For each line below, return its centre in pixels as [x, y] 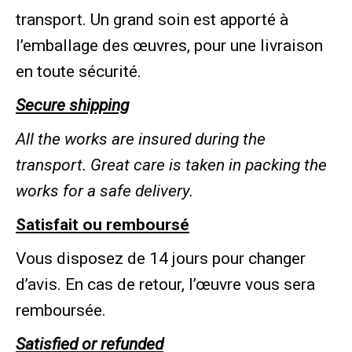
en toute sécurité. [79, 71]
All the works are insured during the [141, 139]
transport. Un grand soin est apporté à [152, 19]
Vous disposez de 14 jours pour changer [161, 258]
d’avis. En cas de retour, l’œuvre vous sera [165, 284]
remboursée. [61, 310]
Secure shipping [72, 105]
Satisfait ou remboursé [103, 224]
